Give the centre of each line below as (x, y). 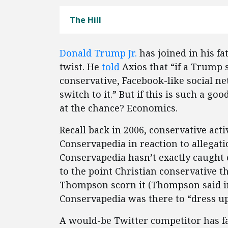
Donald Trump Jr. (98, 53)
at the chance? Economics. (119, 108)
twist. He (81, 67)
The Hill (85, 20)
